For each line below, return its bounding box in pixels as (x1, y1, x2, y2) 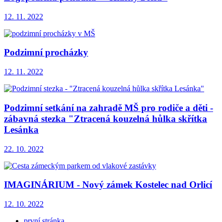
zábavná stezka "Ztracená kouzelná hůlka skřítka (4, 113, 207, 124)
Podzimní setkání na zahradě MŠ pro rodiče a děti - (4, 102, 213, 113)
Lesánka (4, 124, 39, 135)
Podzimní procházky (4, 47, 88, 58)
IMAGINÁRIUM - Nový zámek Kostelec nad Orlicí (4, 179, 212, 190)
